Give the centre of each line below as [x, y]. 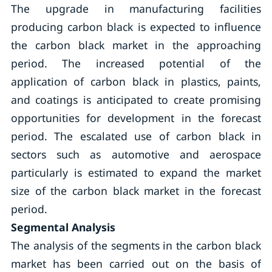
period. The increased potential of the [136, 63]
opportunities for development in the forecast [136, 118]
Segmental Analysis [63, 227]
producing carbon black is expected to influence [136, 27]
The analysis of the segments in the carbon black [136, 245]
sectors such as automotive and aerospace [136, 154]
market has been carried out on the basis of [136, 263]
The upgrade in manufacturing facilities [136, 8]
